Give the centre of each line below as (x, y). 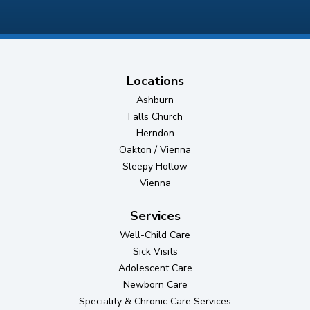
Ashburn (155, 100)
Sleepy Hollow (155, 166)
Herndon (155, 133)
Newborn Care (155, 285)
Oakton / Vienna (155, 150)
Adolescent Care (155, 268)
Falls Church (155, 117)
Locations (155, 81)
